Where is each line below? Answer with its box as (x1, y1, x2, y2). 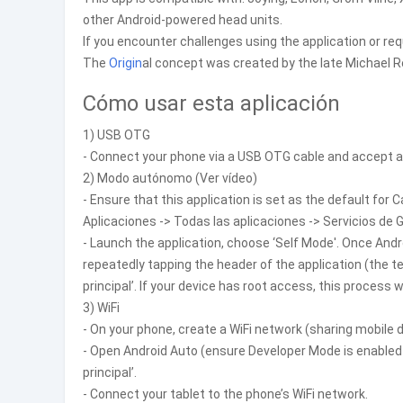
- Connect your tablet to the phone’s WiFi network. (83, 387, 368, 401)
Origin (109, 56, 142, 70)
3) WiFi (83, 300, 120, 315)
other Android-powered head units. (83, 13, 282, 27)
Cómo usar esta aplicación (83, 91, 340, 116)
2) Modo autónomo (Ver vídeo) (83, 171, 257, 185)
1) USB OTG (83, 128, 150, 142)
